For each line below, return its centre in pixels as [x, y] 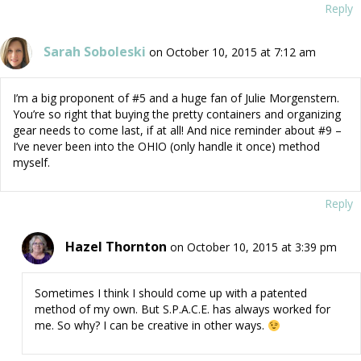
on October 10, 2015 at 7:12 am [232, 52]
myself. [31, 163]
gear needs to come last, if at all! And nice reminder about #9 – [177, 131]
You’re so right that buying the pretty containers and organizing [177, 114]
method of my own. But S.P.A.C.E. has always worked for [182, 309]
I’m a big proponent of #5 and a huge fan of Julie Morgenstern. [176, 98]
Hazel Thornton [116, 246]
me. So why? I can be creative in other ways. [151, 326]
